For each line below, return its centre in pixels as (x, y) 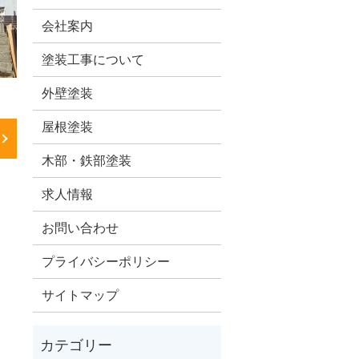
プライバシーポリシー (106, 261)
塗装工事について (93, 59)
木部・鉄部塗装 (87, 160)
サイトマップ (81, 294)
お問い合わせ (81, 227)
